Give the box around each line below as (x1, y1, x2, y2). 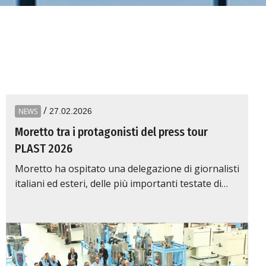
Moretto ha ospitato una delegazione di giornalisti (15, 162, 239, 175)
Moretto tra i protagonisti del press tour (15, 125, 208, 139)
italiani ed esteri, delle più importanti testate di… (15, 177, 228, 190)
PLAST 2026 (15, 141, 72, 156)
